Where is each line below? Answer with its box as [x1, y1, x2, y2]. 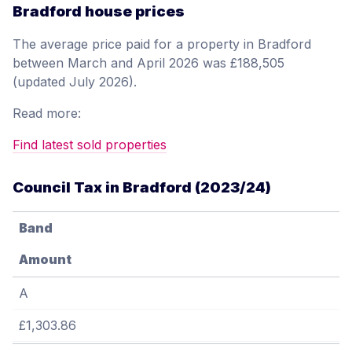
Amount [19, 251, 71, 268]
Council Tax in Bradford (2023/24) [13, 178, 271, 197]
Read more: [13, 105, 81, 122]
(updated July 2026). [13, 74, 137, 90]
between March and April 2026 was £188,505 [13, 55, 284, 71]
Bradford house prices [13, 2, 185, 20]
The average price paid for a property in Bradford [13, 36, 311, 53]
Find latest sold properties [13, 137, 167, 153]
